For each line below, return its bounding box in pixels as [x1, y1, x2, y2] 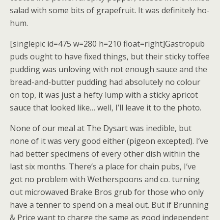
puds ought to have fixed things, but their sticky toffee [10, 51, 210, 62]
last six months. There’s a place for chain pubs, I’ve [10, 161, 196, 172]
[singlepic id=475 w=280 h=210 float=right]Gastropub [10, 38, 205, 49]
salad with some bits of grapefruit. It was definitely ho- [10, 5, 210, 16]
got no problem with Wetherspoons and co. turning [10, 174, 200, 185]
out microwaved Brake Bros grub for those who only [10, 187, 204, 197]
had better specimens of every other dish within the [10, 148, 200, 159]
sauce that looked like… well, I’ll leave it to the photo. [10, 102, 201, 113]
